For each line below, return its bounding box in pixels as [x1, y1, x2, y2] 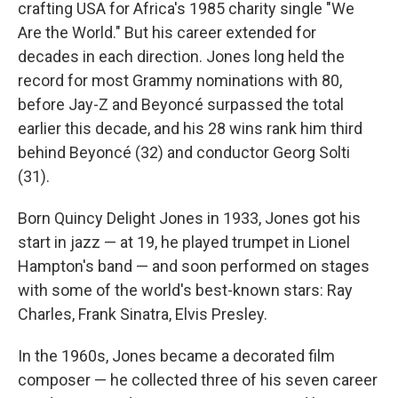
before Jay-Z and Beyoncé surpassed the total [18, 95, 344, 114]
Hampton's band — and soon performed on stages [18, 257, 370, 275]
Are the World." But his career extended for [18, 23, 316, 42]
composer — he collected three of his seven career [18, 370, 378, 389]
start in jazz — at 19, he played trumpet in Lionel [18, 233, 350, 251]
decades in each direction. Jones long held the [18, 47, 345, 66]
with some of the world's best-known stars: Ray [18, 281, 353, 299]
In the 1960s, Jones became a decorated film [18, 346, 335, 365]
